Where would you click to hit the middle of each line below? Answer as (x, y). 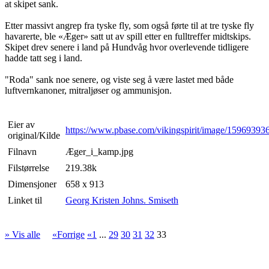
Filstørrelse (29, 168)
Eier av (21, 125)
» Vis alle (23, 235)
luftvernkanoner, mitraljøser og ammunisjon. (88, 91)
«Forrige (68, 235)
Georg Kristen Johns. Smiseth (122, 201)
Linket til (25, 201)
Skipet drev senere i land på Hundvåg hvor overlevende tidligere (127, 47)
